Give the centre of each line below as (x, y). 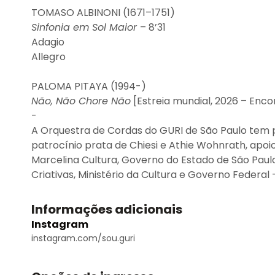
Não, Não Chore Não (81, 101)
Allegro (50, 57)
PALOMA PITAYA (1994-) (90, 86)
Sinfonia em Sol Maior (86, 27)
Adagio (49, 42)
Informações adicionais (107, 209)
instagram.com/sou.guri (83, 238)
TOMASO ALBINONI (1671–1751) (103, 13)
